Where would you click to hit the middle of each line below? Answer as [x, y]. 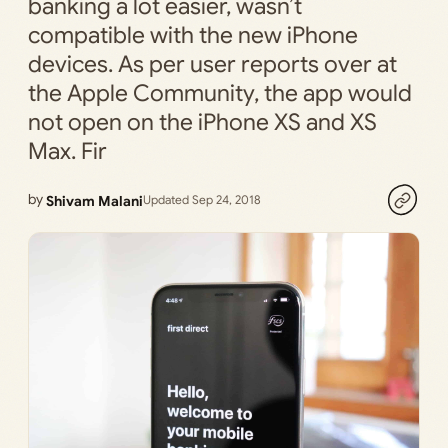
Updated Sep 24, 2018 [202, 200]
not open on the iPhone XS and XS [202, 122]
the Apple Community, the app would [220, 93]
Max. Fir [67, 151]
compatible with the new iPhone [193, 35]
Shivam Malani [94, 200]
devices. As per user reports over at [212, 64]
